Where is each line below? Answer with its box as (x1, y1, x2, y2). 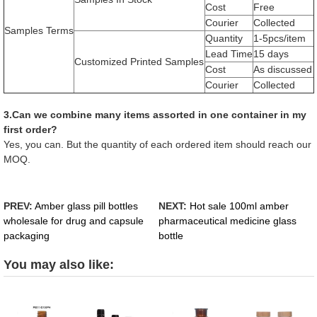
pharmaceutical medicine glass (158, 215, 297, 227)
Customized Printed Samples (74, 56, 204, 68)
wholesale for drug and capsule (3, 215, 144, 227)
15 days (253, 48, 289, 60)
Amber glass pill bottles (34, 200, 138, 212)
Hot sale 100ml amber (190, 200, 289, 212)
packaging (3, 230, 50, 242)
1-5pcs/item (253, 33, 306, 45)
